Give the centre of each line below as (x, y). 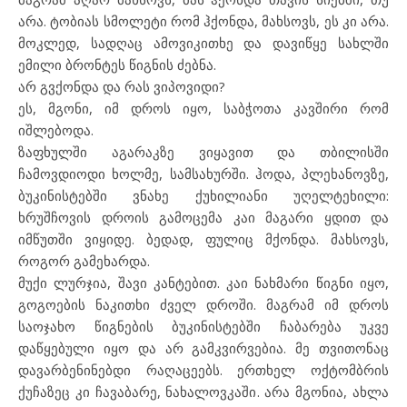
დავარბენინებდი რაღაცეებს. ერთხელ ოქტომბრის (203, 369)
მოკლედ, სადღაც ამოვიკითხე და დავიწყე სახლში (203, 42)
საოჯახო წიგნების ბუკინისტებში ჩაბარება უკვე (203, 326)
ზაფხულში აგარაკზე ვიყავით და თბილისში (203, 151)
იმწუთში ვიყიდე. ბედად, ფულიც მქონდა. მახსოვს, (203, 238)
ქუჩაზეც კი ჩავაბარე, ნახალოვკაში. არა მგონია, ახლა (203, 391)
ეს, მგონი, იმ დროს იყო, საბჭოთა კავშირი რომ (203, 108)
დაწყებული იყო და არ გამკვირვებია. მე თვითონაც (203, 347)
